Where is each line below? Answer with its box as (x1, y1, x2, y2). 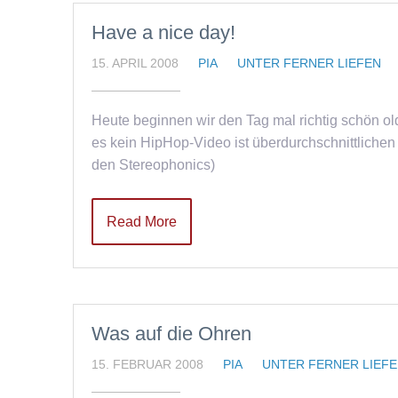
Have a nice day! (92, 21, 235, 44)
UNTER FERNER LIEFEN (237, 56, 381, 70)
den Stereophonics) (92, 157, 215, 172)
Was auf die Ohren (92, 322, 251, 345)
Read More (107, 214, 177, 229)
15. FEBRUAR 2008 (92, 357, 203, 371)
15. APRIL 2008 (92, 56, 179, 70)
